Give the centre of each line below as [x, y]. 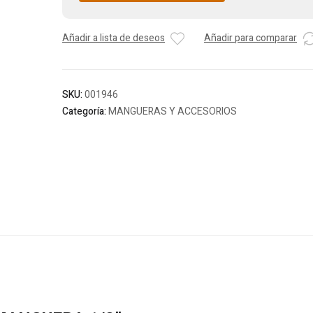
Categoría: [85, 112]
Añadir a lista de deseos [114, 38]
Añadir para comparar [250, 38]
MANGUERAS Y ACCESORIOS [173, 112]
